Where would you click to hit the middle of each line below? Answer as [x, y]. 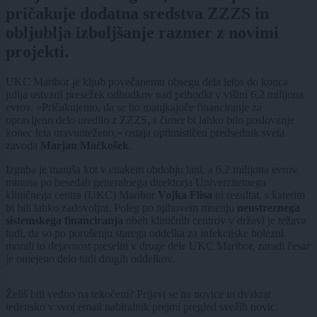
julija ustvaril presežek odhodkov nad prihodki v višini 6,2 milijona [155, 95]
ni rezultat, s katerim [259, 195]
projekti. [37, 52]
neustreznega [269, 208]
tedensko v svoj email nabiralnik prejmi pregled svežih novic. [142, 307]
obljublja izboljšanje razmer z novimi [142, 33]
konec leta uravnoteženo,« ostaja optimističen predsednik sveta [145, 133]
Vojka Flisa [185, 195]
